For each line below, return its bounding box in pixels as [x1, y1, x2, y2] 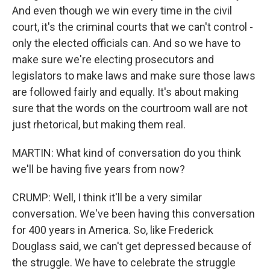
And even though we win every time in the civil [12, 4, 232, 17]
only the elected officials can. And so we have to [12, 37, 240, 49]
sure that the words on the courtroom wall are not [12, 102, 248, 115]
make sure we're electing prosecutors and [12, 53, 214, 66]
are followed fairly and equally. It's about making [12, 86, 239, 98]
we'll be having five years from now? [12, 163, 185, 175]
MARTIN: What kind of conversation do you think [12, 146, 241, 159]
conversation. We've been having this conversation [12, 207, 255, 220]
